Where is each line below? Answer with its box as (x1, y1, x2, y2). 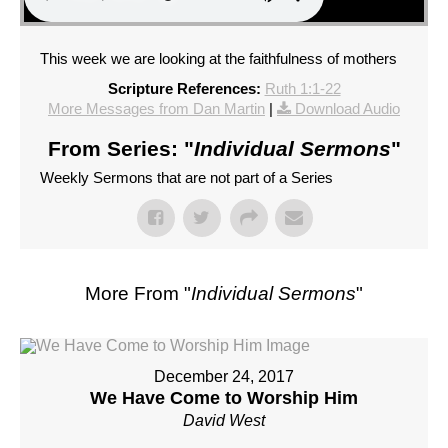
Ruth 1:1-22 (264, 80, 341, 98)
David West (183, 412, 265, 430)
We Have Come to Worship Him (90, 388, 358, 409)
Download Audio (295, 100, 400, 118)
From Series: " (47, 137, 194, 161)
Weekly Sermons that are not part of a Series (40, 169, 333, 187)
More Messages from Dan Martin (48, 100, 265, 118)
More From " (85, 283, 191, 305)
